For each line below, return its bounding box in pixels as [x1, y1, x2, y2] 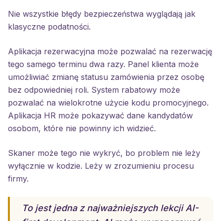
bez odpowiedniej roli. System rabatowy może [8, 85, 180, 95]
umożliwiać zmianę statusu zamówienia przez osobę [8, 72, 204, 82]
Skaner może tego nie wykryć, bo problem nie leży [8, 148, 200, 158]
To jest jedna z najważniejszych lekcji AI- [22, 203, 198, 213]
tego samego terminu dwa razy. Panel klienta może [8, 59, 199, 69]
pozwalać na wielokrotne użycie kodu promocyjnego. [8, 98, 209, 108]
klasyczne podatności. [8, 22, 91, 32]
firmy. [8, 174, 29, 184]
